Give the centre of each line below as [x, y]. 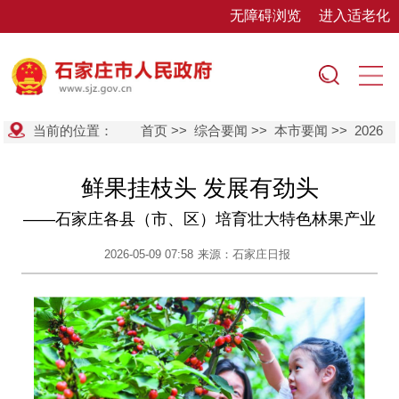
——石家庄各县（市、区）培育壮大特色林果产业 [199, 220]
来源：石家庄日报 [244, 255]
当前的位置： [73, 130]
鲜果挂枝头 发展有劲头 [199, 188]
